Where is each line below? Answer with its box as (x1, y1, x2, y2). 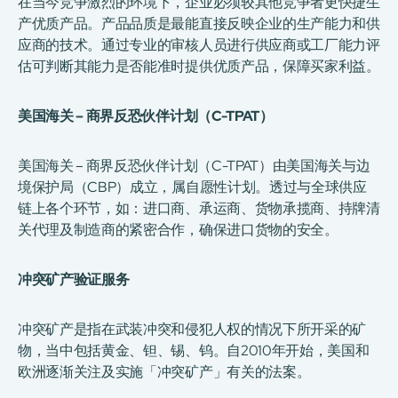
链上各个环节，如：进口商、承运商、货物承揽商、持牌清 (18, 198, 380, 218)
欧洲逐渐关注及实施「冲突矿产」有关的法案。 (18, 362, 311, 381)
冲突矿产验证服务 (18, 269, 130, 289)
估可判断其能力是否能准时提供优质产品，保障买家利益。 (18, 56, 380, 76)
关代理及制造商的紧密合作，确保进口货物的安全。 (18, 219, 338, 239)
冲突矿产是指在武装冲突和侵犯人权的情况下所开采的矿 (18, 319, 366, 338)
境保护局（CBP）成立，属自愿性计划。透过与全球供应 (18, 177, 367, 196)
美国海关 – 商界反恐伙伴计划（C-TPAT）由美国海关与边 (18, 155, 370, 175)
